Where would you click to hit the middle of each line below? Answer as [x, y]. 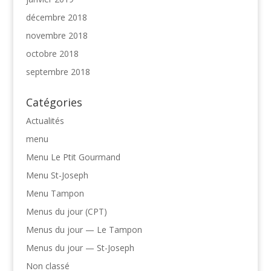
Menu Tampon [55, 193]
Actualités [45, 120]
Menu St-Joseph [57, 175]
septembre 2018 [58, 71]
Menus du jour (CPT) [66, 211]
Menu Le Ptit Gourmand [73, 157]
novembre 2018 [57, 35]
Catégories [54, 102]
